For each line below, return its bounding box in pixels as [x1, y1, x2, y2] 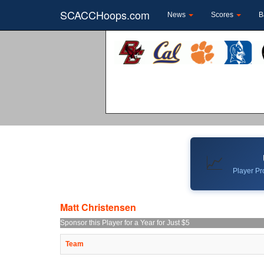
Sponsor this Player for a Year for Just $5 [60, 218, 190, 227]
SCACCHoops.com [60, 7, 150, 22]
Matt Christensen [60, 200, 136, 214]
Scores [211, 11, 235, 19]
